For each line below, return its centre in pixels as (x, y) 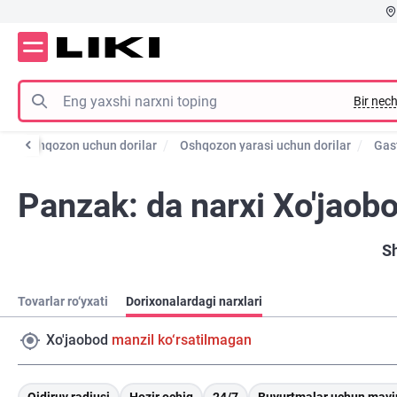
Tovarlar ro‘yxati (63, 302)
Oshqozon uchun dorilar (90, 145)
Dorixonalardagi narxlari (194, 302)
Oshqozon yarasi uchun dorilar (265, 145)
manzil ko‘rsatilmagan (182, 339)
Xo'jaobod (77, 339)
